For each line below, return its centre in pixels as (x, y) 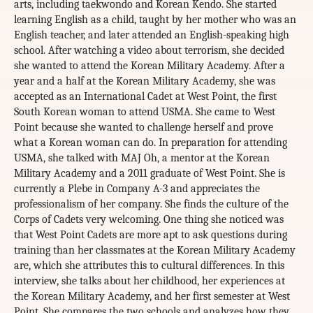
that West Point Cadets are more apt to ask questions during (151, 235)
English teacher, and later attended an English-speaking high (152, 35)
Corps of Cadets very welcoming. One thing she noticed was (149, 220)
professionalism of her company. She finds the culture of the (151, 204)
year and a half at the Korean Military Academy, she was (145, 81)
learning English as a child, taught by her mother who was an (155, 20)
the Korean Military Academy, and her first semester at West (152, 297)
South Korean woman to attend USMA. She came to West (145, 112)
